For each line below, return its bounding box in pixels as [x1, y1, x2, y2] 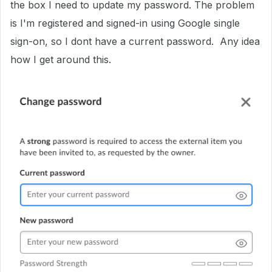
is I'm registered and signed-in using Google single [10, 17, 240, 29]
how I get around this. [10, 53, 111, 66]
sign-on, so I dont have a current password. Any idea [10, 35, 260, 47]
